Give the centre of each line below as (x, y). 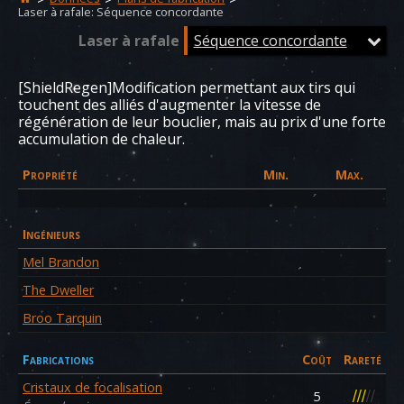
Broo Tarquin (62, 318)
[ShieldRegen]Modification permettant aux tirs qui (187, 87)
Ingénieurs (51, 234)
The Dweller (58, 290)
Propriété (50, 174)
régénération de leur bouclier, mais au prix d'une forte (202, 122)
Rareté (363, 359)
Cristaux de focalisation (92, 387)
